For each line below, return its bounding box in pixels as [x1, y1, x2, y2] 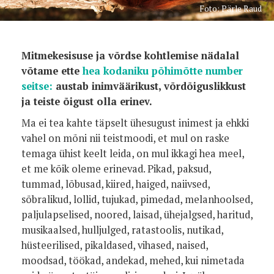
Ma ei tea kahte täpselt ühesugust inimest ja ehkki [21, 116, 249, 130]
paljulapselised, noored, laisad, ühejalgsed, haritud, [21, 208, 253, 221]
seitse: [21, 80, 53, 93]
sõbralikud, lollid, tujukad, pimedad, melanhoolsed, [21, 193, 253, 206]
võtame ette [21, 64, 83, 78]
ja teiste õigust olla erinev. [21, 95, 152, 108]
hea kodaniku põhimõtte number [83, 64, 243, 78]
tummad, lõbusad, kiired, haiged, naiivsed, [21, 177, 210, 191]
